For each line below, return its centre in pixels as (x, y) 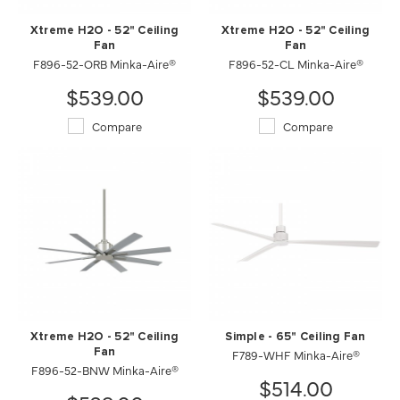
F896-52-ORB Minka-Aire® (104, 63)
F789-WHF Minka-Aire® (296, 354)
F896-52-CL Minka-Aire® (296, 63)
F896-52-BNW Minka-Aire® (104, 370)
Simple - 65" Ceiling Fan (296, 337)
